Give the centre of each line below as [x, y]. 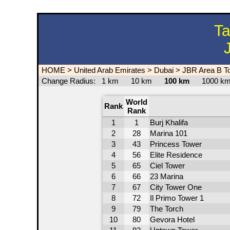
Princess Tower [176, 144]
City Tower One [176, 187]
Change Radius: [68, 81]
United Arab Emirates [110, 70]
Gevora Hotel [172, 219]
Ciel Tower [167, 166]
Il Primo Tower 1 [177, 198]
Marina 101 [168, 133]
